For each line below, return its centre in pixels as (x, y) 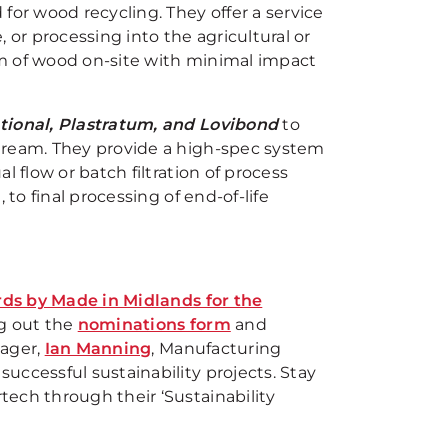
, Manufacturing (216, 348)
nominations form (154, 324)
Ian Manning (98, 348)
